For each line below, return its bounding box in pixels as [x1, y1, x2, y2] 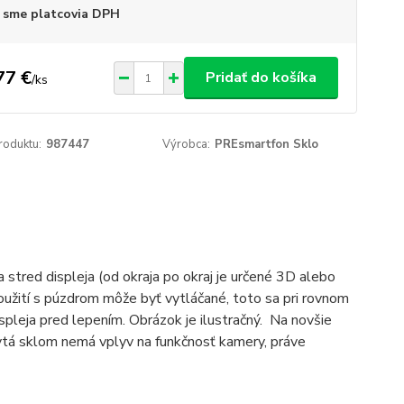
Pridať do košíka [205, 68, 317, 87]
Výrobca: [162, 136, 211, 152]
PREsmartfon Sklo [215, 136, 319, 152]
